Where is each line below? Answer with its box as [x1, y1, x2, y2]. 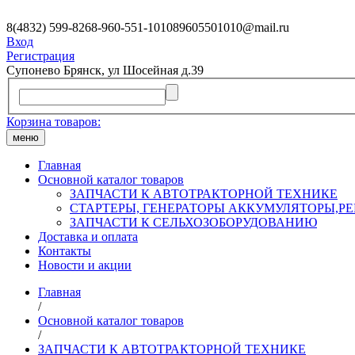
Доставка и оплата [38, 229, 138, 243]
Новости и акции [38, 258, 132, 272]
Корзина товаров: [6, 114, 101, 128]
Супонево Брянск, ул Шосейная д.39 [6, 63, 204, 77]
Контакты [38, 243, 91, 258]
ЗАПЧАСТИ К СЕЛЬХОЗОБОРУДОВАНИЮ [70, 215, 317, 229]
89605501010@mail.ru [173, 21, 289, 34]
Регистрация [6, 49, 74, 63]
